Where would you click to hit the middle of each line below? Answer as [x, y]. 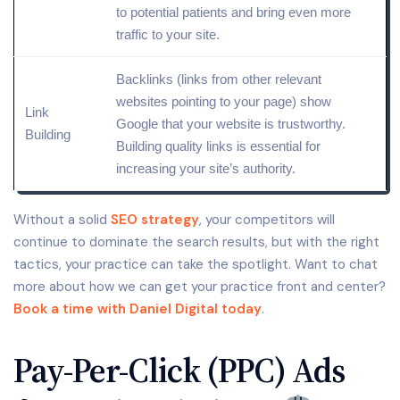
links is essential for [262, 146]
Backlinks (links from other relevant [219, 79]
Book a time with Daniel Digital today [137, 309]
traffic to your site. [168, 35]
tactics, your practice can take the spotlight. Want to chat [196, 265]
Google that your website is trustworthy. [231, 124]
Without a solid [62, 220]
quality [184, 146]
